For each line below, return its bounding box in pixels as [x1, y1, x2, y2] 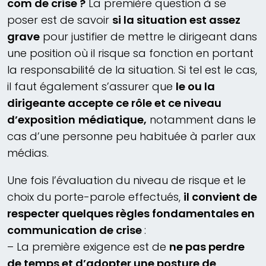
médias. [7, 145, 49, 161]
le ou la [176, 79, 215, 94]
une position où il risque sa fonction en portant [7, 46, 254, 61]
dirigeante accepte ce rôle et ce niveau [7, 96, 221, 111]
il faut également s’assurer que [7, 79, 176, 94]
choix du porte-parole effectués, [7, 189, 183, 205]
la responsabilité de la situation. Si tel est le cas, [7, 62, 257, 78]
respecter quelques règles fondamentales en [7, 206, 255, 221]
